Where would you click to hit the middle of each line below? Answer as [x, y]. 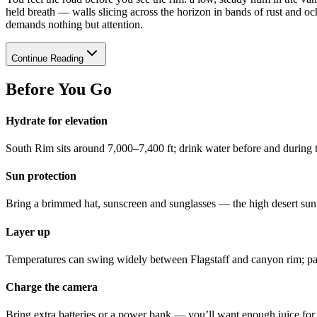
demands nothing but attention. [74, 25]
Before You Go [59, 90]
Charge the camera [52, 287]
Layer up [28, 231]
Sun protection [41, 176]
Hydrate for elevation [57, 120]
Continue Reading [47, 59]
